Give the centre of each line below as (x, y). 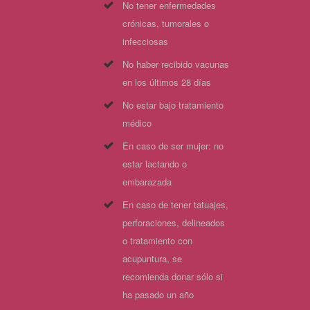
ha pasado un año (158, 294)
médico (137, 123)
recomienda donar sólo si (173, 276)
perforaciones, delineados (174, 222)
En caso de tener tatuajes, (175, 204)
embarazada (147, 182)
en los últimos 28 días (167, 82)
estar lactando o (155, 164)
